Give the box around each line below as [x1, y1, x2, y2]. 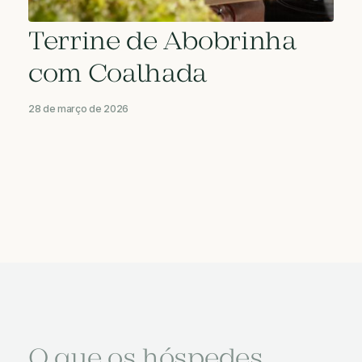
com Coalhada [28, 59, 208, 90]
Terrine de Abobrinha [28, 27, 297, 58]
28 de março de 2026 [28, 102, 128, 115]
